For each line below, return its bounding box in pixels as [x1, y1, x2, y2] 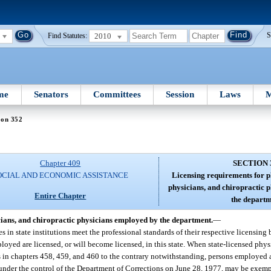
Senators [33, 89, 68, 99]
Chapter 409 [40, 158, 81, 168]
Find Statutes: [48, 32, 88, 40]
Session [166, 89, 195, 99]
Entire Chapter [34, 191, 87, 200]
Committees [93, 89, 142, 99]
